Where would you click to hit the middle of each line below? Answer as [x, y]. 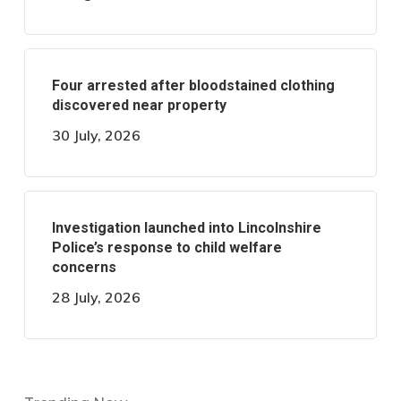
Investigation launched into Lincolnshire [186, 228]
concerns [84, 267]
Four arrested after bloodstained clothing [193, 85]
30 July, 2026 [96, 135]
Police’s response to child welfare [166, 247]
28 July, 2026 [96, 297]
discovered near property [139, 105]
